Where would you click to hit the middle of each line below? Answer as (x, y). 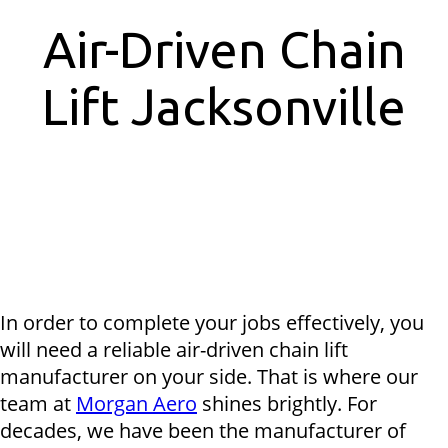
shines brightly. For (287, 403)
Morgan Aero (136, 403)
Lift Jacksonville (224, 106)
